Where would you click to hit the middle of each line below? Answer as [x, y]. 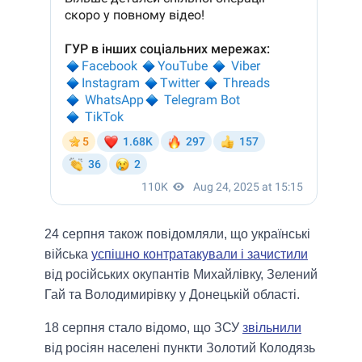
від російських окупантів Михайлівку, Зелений [181, 275]
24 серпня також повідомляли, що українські [177, 234]
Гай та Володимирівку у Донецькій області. [172, 295]
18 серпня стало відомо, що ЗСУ [143, 328]
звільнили [272, 328]
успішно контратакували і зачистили [200, 255]
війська [68, 255]
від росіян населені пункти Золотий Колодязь [180, 348]
